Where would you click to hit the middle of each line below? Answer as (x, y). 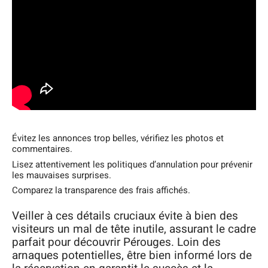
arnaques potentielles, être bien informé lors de (132, 255)
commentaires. (42, 149)
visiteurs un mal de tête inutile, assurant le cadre (134, 229)
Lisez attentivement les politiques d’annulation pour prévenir (132, 164)
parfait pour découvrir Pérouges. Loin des (116, 242)
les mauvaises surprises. (62, 175)
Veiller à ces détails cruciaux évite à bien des (125, 216)
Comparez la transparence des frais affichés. (101, 191)
